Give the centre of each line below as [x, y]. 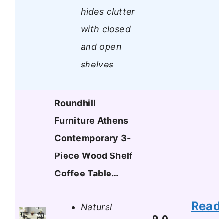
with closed [106, 29]
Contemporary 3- [93, 138]
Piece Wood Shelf [94, 156]
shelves [97, 64]
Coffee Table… [87, 174]
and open [101, 46]
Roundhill [75, 103]
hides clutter [108, 11]
